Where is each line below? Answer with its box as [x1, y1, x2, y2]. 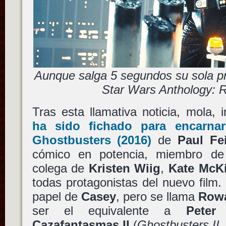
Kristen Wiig [88, 161, 161, 175]
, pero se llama [116, 189, 198, 203]
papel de [32, 189, 81, 203]
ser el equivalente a [32, 203, 186, 217]
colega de [32, 161, 89, 175]
